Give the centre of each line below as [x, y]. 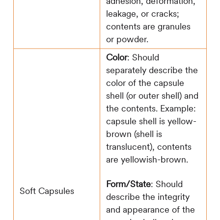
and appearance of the [150, 210]
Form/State [128, 184]
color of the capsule [145, 83]
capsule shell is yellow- [151, 121]
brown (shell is [134, 134]
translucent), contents [149, 147]
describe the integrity [148, 197]
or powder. [127, 39]
